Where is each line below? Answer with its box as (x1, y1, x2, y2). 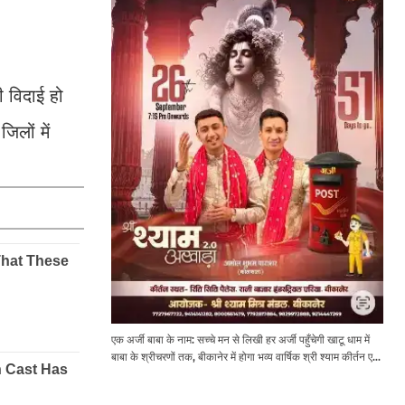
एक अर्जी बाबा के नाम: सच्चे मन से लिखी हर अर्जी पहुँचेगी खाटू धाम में (110, 332, 370, 346)
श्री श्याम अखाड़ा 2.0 (110, 366, 197, 381)
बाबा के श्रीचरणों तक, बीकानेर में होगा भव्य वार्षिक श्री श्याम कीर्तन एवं (110, 349, 378, 363)
